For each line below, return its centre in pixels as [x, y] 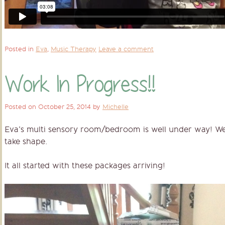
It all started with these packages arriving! [85, 166]
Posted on [21, 107]
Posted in [20, 49]
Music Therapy [74, 49]
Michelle [116, 107]
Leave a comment [126, 49]
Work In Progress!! [80, 84]
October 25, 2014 [65, 107]
